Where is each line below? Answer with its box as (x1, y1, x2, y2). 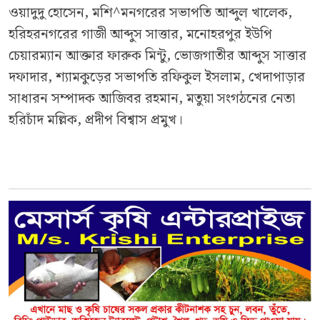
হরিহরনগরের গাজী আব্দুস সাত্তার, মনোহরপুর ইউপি (9, 23, 272, 46)
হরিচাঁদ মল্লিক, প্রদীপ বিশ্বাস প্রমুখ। (9, 109, 183, 131)
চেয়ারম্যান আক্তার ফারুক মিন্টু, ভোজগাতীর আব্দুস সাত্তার (9, 44, 306, 67)
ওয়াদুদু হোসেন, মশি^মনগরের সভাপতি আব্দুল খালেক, (9, 1, 292, 24)
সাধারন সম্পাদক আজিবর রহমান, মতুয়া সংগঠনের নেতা (9, 87, 295, 110)
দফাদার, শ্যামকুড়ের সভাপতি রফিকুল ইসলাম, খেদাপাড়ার (9, 66, 305, 89)
